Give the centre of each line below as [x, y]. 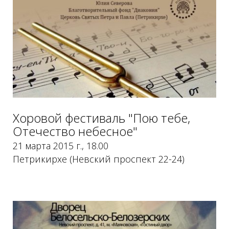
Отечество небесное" [75, 131]
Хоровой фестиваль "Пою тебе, [101, 118]
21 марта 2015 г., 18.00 [60, 145]
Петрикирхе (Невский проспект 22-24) [98, 159]
